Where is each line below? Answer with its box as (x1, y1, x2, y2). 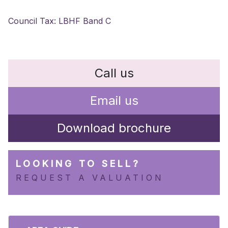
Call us (94, 66, 134, 80)
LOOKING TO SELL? (16, 158, 140, 169)
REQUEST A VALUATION (16, 173, 164, 183)
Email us (90, 93, 138, 108)
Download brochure (57, 121, 171, 135)
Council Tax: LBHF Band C (8, 16, 111, 26)
